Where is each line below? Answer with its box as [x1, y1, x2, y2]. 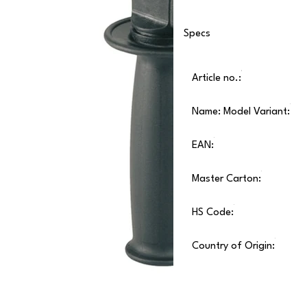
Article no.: [191, 73, 241, 84]
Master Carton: [191, 174, 261, 185]
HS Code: [191, 208, 234, 219]
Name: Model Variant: [191, 107, 290, 118]
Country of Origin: [191, 241, 275, 252]
